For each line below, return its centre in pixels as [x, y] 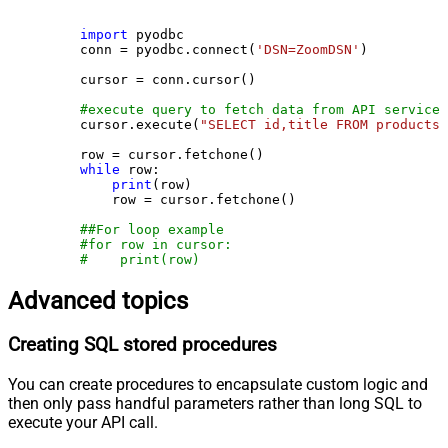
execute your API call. [83, 423]
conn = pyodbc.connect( [152, 49]
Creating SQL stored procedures [142, 345]
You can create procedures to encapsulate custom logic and [218, 385]
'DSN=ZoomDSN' [308, 49]
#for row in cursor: [156, 244]
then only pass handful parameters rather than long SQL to [215, 404]
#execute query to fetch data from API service [260, 109]
